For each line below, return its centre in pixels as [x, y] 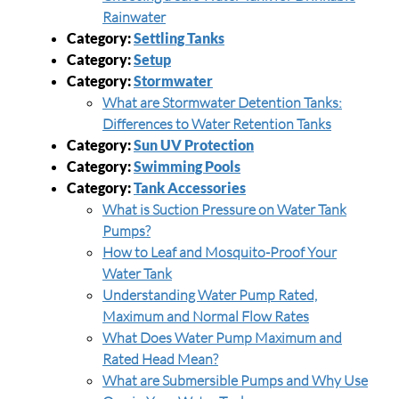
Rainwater [134, 17]
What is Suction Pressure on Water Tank [224, 209]
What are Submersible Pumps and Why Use [235, 380]
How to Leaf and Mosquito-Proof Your [220, 252]
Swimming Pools [187, 166]
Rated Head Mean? [160, 359]
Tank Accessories [190, 187]
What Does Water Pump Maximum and [222, 338]
